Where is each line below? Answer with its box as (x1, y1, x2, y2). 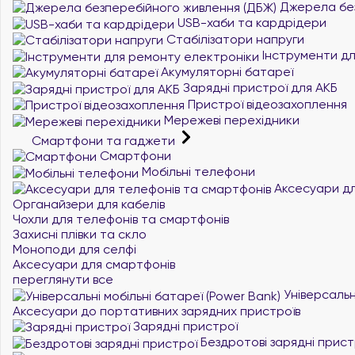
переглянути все (13, 272, 113, 287)
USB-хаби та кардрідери (174, 15, 326, 30)
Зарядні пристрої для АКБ (180, 80, 338, 95)
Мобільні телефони (139, 164, 255, 179)
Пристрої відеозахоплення (185, 96, 347, 112)
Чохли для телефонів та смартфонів (13, 212, 229, 227)
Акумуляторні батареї (158, 63, 293, 79)
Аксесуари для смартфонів (13, 257, 175, 272)
